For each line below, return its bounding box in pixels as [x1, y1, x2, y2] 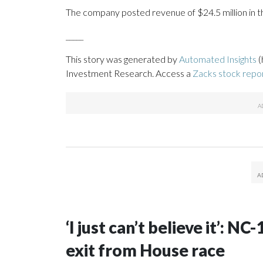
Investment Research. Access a [66, 68, 193, 79]
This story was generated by [66, 53, 179, 65]
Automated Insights [179, 53, 257, 65]
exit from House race [66, 240, 225, 261]
